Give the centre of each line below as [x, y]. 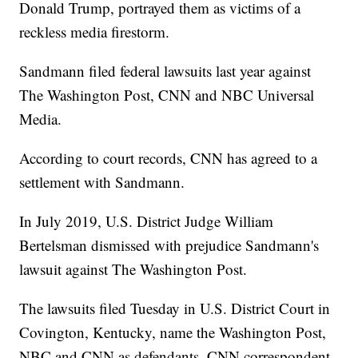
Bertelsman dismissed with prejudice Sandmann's [169, 245]
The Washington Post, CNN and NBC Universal [167, 95]
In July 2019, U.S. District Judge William [147, 221]
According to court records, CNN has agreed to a [169, 158]
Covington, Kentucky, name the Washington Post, [173, 332]
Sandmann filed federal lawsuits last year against [165, 71]
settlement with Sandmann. [102, 182]
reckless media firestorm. [95, 32]
